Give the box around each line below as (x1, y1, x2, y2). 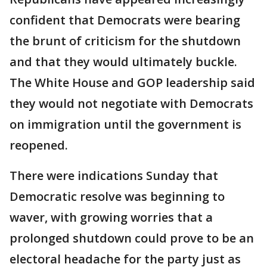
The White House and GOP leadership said (10, 74, 255, 91)
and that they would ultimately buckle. (10, 54, 237, 70)
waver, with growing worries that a (10, 209, 213, 226)
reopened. (10, 137, 68, 154)
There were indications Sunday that (10, 167, 218, 184)
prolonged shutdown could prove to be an (10, 230, 254, 247)
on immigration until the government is (10, 116, 241, 133)
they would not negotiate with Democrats (10, 95, 253, 112)
